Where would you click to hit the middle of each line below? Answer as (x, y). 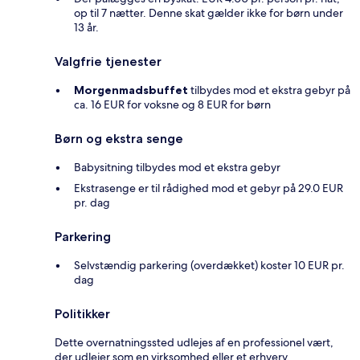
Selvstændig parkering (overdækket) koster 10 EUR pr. (209, 266)
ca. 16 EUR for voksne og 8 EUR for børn (172, 105)
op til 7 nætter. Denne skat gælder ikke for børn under (209, 13)
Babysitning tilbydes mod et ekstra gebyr (177, 168)
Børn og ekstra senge (119, 139)
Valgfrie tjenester (108, 62)
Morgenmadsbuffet (131, 90)
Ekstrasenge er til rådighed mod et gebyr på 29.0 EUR (209, 188)
